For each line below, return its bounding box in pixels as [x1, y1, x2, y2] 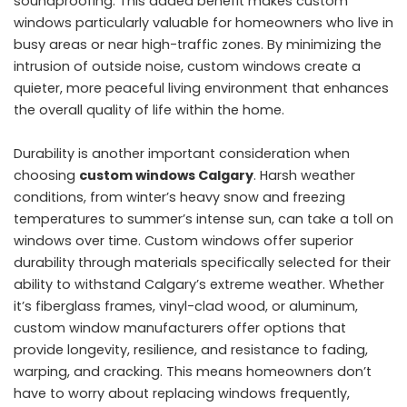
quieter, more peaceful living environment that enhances [14, 78, 389, 97]
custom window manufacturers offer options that [14, 318, 346, 337]
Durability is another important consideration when [14, 144, 350, 163]
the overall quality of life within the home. [14, 100, 284, 119]
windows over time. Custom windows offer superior [14, 231, 353, 250]
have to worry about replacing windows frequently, [14, 383, 350, 402]
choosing [14, 165, 79, 184]
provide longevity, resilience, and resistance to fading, [14, 340, 368, 359]
